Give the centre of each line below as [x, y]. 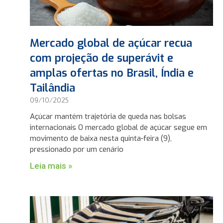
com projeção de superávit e [102, 58]
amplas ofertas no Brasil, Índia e [112, 73]
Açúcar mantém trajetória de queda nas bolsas [108, 117]
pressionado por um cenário [77, 150]
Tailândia [53, 88]
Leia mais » [51, 166]
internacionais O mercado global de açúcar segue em [119, 128]
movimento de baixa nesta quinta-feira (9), [101, 139]
